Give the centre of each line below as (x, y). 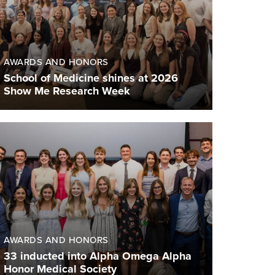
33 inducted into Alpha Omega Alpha (98, 256)
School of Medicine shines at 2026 (91, 78)
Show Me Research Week (67, 91)
